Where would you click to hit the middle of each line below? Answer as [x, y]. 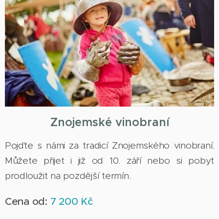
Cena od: [28, 202]
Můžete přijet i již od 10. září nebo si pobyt [109, 161]
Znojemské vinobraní [109, 122]
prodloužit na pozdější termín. [68, 176]
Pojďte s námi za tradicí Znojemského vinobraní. [109, 146]
